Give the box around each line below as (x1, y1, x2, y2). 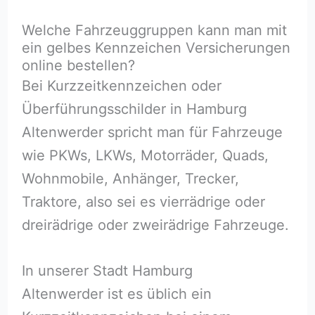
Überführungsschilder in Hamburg (21, 101, 247, 118)
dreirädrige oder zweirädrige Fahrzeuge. (21, 217, 289, 234)
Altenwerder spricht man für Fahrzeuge (21, 124, 283, 141)
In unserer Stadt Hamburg (21, 262, 193, 280)
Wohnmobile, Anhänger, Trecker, (21, 170, 239, 188)
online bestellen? (21, 57, 135, 75)
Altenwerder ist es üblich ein (21, 285, 212, 303)
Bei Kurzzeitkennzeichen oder (21, 77, 221, 95)
